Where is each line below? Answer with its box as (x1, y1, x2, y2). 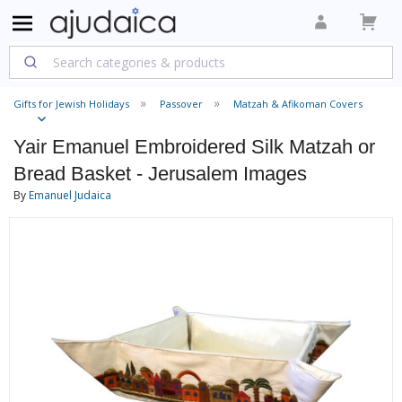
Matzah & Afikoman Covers (233, 97, 363, 110)
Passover (160, 97, 203, 110)
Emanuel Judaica (29, 188, 111, 203)
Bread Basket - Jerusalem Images (13, 162, 307, 185)
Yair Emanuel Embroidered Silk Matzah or (13, 135, 375, 158)
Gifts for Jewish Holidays (13, 97, 129, 110)
